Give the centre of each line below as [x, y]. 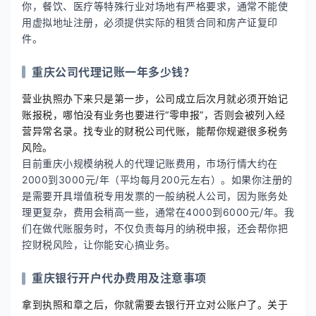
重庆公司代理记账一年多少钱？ [113, 72]
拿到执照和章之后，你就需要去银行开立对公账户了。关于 [155, 305]
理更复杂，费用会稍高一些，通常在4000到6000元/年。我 [158, 212]
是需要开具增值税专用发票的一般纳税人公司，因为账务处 [155, 195]
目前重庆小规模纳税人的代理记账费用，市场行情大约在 [150, 163]
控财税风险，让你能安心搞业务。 [99, 244]
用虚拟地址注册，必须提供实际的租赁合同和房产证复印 [150, 22]
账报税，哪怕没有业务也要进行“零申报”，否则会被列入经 [154, 114]
